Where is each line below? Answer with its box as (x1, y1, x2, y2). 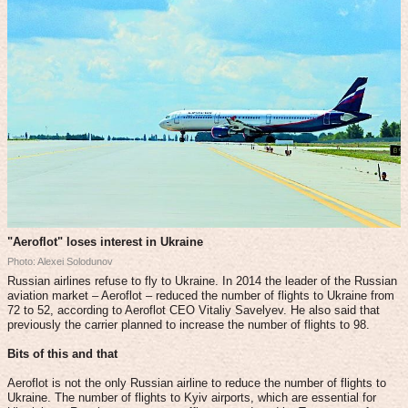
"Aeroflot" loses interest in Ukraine (7, 234, 203, 249)
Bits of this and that (7, 346, 117, 361)
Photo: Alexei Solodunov (7, 255, 113, 267)
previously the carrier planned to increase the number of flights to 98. (7, 317, 370, 331)
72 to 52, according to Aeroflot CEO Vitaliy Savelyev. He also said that (7, 302, 380, 317)
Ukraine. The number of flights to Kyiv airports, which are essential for (7, 390, 376, 404)
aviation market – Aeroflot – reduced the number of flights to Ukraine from (7, 288, 394, 302)
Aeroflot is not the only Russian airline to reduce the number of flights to (7, 375, 386, 390)
